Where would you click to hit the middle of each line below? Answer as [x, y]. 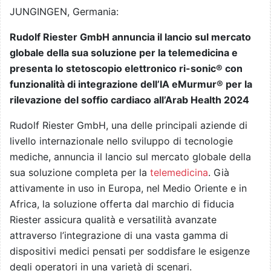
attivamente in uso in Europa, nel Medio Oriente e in [128, 188]
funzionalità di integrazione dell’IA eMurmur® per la [131, 84]
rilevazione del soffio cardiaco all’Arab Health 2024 [129, 100]
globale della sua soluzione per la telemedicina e [124, 53]
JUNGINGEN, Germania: [66, 12]
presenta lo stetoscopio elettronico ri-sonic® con [126, 69]
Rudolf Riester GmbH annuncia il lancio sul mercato [130, 37]
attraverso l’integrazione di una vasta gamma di [119, 236]
